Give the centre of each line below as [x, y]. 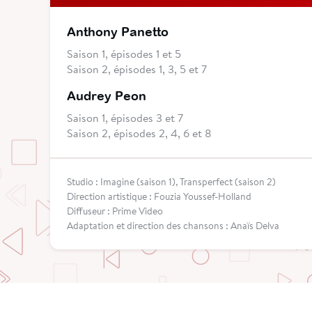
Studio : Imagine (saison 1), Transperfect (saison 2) [171, 182]
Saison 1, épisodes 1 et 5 [124, 54]
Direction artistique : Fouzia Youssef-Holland [159, 197]
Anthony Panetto [118, 32]
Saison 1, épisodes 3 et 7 [125, 118]
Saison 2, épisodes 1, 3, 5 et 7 [137, 69]
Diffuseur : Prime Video [115, 211]
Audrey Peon [107, 96]
